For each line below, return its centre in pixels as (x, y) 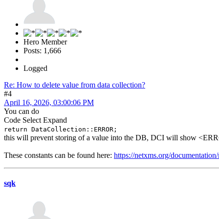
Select (32, 120)
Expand (55, 120)
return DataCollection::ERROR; (61, 130)
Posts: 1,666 (42, 51)
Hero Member (45, 42)
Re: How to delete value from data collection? (75, 85)
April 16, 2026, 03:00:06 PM (49, 103)
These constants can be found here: (59, 155)
